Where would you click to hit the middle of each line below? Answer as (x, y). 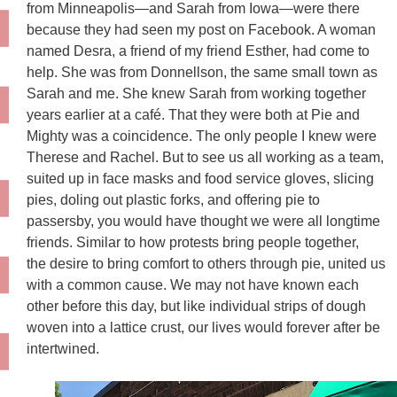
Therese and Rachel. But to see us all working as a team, (205, 158)
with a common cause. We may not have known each (193, 285)
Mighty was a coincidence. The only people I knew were (202, 136)
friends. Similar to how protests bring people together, (193, 243)
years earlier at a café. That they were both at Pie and (193, 115)
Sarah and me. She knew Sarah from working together (196, 94)
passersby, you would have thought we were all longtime (203, 222)
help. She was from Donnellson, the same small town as (202, 73)
